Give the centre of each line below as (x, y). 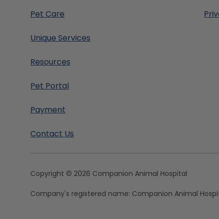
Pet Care (47, 14)
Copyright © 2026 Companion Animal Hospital (109, 174)
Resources (50, 62)
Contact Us (52, 134)
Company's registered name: (81, 194)
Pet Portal (50, 86)
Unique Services (60, 38)
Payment (48, 110)
